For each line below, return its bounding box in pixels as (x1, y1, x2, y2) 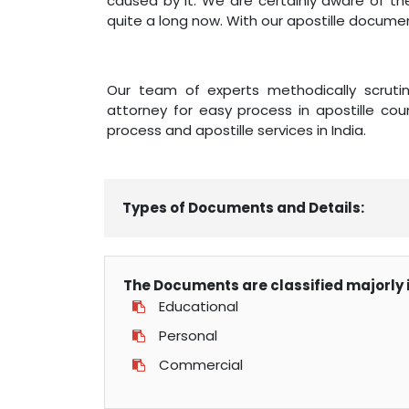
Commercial (159, 355, 243, 375)
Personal (159, 326, 217, 346)
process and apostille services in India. (107, 121, 366, 141)
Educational (159, 297, 238, 317)
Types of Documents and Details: (122, 198, 364, 218)
